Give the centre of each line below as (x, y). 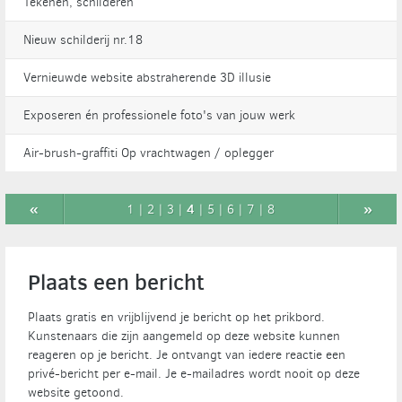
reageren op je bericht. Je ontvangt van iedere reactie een (187, 355)
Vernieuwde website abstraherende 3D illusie (147, 78)
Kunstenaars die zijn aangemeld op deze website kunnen (184, 336)
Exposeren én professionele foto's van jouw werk (159, 115)
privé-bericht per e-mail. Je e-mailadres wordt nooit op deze (194, 374)
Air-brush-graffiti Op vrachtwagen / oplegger (148, 153)
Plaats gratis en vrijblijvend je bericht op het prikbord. (176, 317)
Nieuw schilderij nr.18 (83, 40)
